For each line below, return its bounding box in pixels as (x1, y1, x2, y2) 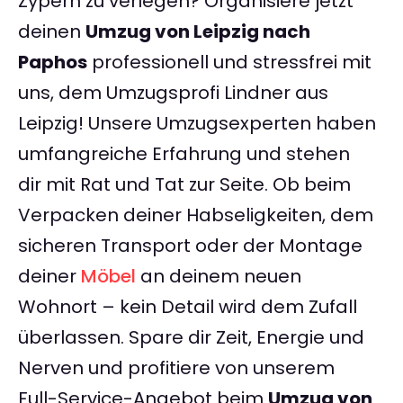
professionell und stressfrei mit (87, 49, 372, 76)
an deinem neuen (136, 264, 301, 290)
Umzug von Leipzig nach (85, 19, 310, 45)
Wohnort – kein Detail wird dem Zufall (18, 294, 357, 320)
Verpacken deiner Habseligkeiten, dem (18, 202, 373, 228)
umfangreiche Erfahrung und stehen (18, 141, 350, 167)
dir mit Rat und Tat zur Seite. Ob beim (18, 172, 351, 198)
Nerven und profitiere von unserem (18, 355, 335, 381)
